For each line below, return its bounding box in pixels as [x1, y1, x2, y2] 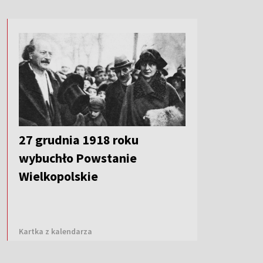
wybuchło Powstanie [19, 150, 137, 167]
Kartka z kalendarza [19, 226, 92, 237]
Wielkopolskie [19, 168, 98, 185]
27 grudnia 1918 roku [19, 131, 139, 149]
